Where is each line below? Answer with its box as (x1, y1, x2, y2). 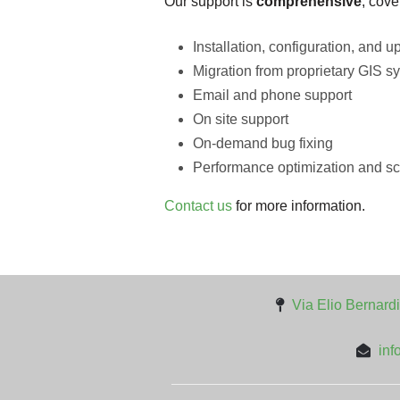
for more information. (232, 198, 365, 213)
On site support (193, 112, 288, 127)
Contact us (164, 198, 232, 213)
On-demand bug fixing (193, 136, 333, 151)
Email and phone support (193, 87, 352, 103)
